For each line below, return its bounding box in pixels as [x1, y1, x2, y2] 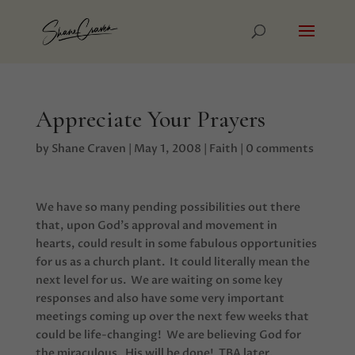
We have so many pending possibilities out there [35, 200, 300, 215]
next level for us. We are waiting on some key [35, 273, 283, 288]
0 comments [245, 141, 314, 156]
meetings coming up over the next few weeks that [35, 309, 309, 324]
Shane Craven [51, 141, 126, 156]
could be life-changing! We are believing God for [35, 327, 301, 342]
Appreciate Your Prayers [35, 105, 265, 134]
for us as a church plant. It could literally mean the [35, 254, 310, 269]
